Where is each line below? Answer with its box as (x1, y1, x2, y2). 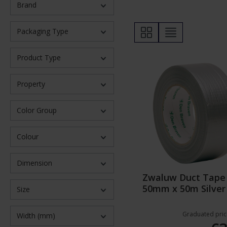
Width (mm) (17, 211, 55, 221)
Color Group (17, 105, 57, 116)
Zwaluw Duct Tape (142, 171, 225, 184)
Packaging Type (17, 26, 68, 36)
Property (17, 79, 45, 89)
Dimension (17, 158, 52, 168)
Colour (17, 132, 39, 142)
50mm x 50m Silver (142, 182, 225, 195)
